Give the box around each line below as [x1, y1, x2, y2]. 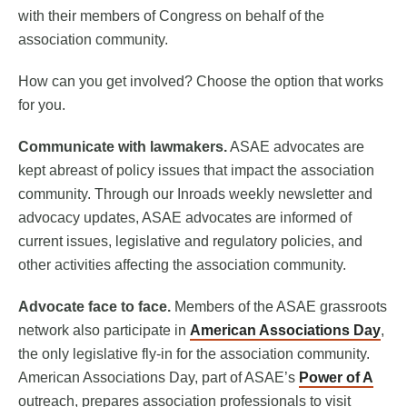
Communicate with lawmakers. [18, 139, 227, 155]
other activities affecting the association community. [18, 257, 346, 273]
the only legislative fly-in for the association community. [18, 346, 370, 362]
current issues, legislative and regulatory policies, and [18, 233, 362, 250]
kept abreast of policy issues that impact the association [18, 163, 374, 179]
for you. [18, 97, 65, 114]
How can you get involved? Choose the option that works [18, 74, 383, 90]
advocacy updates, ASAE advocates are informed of [18, 210, 352, 226]
